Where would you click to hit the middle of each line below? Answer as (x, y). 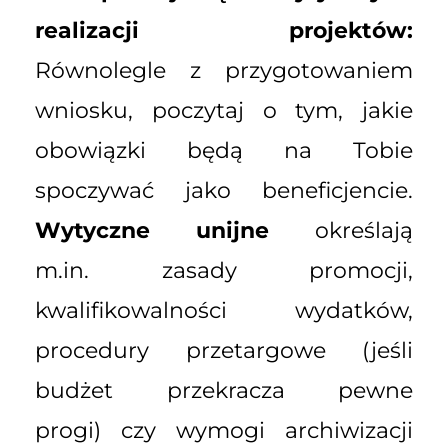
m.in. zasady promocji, (224, 271)
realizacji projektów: (224, 31)
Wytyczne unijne (152, 231)
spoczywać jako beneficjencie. (224, 191)
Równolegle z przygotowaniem (224, 71)
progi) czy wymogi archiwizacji (224, 431)
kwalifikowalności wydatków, (224, 311)
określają (341, 231)
